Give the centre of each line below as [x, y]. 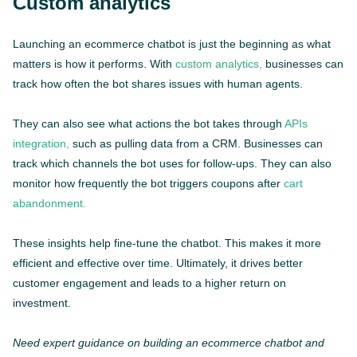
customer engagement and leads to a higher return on [149, 282]
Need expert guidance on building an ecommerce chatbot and [169, 342]
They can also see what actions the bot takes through [149, 123]
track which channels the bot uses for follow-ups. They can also [172, 163]
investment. [42, 302]
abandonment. [49, 203]
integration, [41, 143]
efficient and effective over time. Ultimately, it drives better [158, 263]
